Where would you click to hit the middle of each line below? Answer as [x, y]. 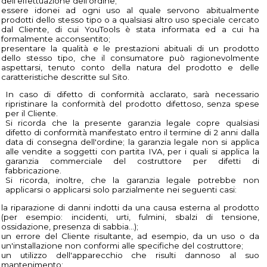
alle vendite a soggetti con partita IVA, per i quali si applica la [132, 152]
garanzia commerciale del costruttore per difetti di [132, 161]
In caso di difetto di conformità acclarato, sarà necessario [132, 94]
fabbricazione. [33, 171]
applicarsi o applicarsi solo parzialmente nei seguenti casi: [121, 190]
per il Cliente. [31, 114]
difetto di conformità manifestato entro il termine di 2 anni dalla [132, 133]
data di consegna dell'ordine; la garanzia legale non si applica [132, 142]
